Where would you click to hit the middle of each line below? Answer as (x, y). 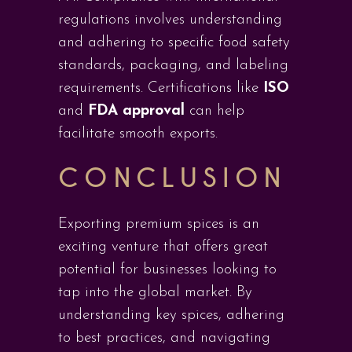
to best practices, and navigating (164, 338)
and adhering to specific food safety (174, 43)
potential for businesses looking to (167, 270)
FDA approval (136, 111)
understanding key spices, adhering (171, 315)
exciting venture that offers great (163, 247)
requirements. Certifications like (161, 88)
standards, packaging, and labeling (173, 66)
